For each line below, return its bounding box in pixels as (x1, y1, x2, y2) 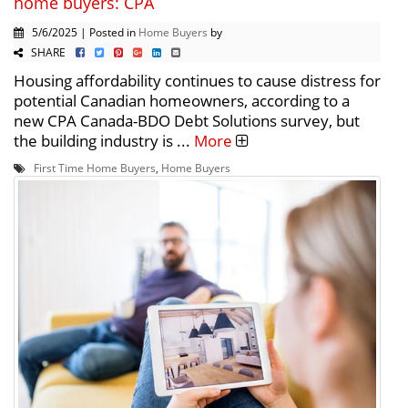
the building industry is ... (14, 130, 194, 152)
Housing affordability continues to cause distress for (14, 70, 381, 92)
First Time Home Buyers (34, 160, 156, 176)
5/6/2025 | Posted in (24, 25, 138, 40)
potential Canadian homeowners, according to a (14, 90, 350, 112)
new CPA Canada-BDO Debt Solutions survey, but (14, 110, 360, 132)
